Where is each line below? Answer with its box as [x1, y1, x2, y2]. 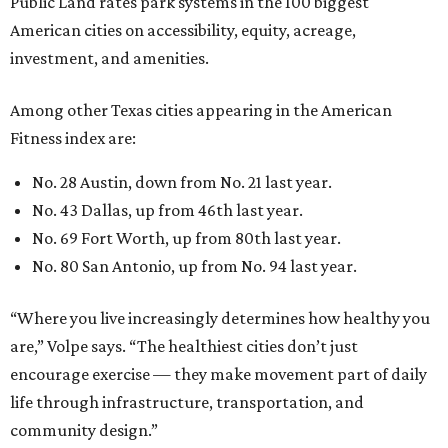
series [118, 208, 157, 225]
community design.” [10, 146, 158, 167]
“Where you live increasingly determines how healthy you [10, 34, 430, 55]
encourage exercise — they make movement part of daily [10, 90, 427, 111]
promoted [58, 208, 119, 225]
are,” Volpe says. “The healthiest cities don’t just [10, 62, 358, 83]
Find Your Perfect [54, 229, 299, 269]
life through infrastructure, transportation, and [10, 118, 364, 139]
